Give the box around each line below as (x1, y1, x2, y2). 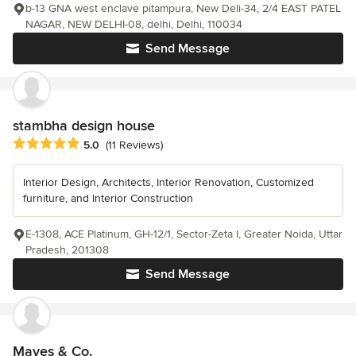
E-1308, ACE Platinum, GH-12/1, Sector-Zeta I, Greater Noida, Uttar (25, 226, 342, 241)
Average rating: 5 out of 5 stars (12, 135, 182, 152)
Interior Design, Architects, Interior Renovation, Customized (23, 175, 314, 189)
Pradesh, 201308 (25, 242, 109, 257)
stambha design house (13, 116, 155, 134)
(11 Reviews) (106, 138, 163, 153)
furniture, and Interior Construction (23, 191, 193, 205)
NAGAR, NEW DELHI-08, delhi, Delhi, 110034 (25, 17, 242, 31)
